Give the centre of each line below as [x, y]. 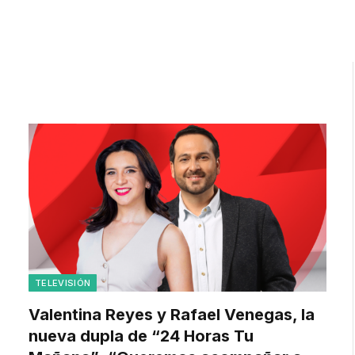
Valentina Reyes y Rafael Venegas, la [172, 314]
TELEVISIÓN [63, 282]
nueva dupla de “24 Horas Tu [141, 336]
